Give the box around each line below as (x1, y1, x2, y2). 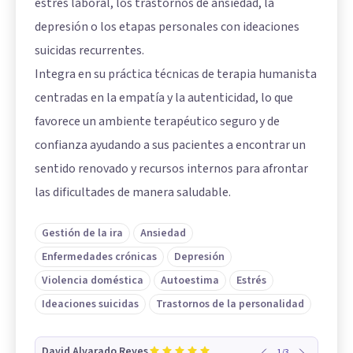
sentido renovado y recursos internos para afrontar (35, 159, 308, 177)
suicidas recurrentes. (35, 41, 144, 59)
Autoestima (161, 272, 219, 288)
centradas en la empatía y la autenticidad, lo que (35, 88, 293, 106)
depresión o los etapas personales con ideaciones (35, 17, 299, 35)
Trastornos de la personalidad (156, 295, 304, 312)
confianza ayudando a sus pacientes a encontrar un (35, 136, 306, 154)
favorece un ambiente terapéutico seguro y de (35, 112, 280, 130)
